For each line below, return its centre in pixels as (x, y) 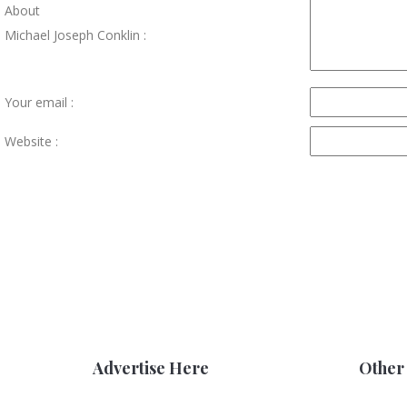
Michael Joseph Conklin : (75, 35)
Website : (31, 142)
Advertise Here (151, 368)
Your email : (39, 103)
